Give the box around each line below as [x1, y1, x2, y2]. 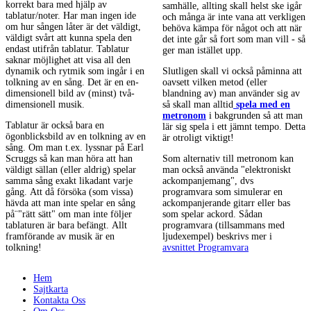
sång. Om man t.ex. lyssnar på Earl [6, 142, 144, 153]
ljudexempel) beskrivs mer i [162, 231, 272, 242]
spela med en [233, 99, 290, 110]
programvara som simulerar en [162, 187, 283, 198]
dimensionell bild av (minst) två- [6, 88, 135, 99]
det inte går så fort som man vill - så [162, 34, 305, 45]
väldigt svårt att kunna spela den [6, 33, 132, 44]
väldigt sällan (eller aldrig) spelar [6, 165, 136, 176]
